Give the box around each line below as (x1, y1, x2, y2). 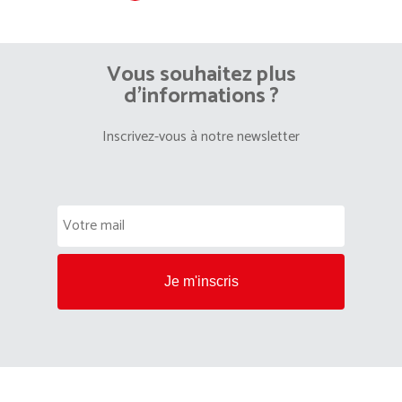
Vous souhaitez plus (106, 57, 296, 92)
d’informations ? (123, 78, 279, 114)
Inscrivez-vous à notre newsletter (102, 124, 300, 149)
